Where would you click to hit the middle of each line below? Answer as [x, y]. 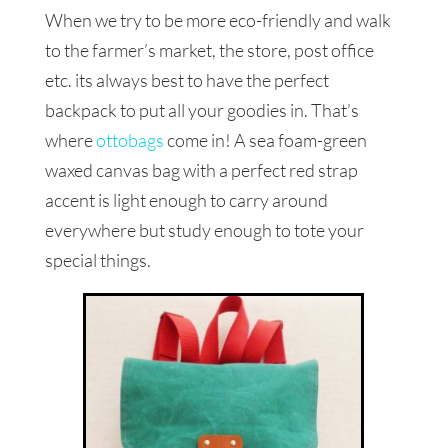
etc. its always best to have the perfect [186, 80]
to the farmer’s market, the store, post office [209, 50]
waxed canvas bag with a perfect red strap [201, 170]
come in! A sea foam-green [265, 140]
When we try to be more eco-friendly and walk [217, 20]
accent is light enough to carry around [186, 200]
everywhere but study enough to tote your [204, 230]
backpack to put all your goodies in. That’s [201, 110]
